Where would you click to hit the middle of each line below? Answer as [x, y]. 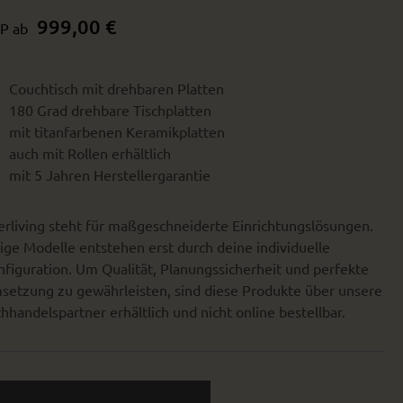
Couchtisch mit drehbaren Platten [116, 88]
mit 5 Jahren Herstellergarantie [110, 175]
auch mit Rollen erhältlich [90, 153]
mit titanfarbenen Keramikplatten [117, 131]
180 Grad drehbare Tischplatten [110, 110]
